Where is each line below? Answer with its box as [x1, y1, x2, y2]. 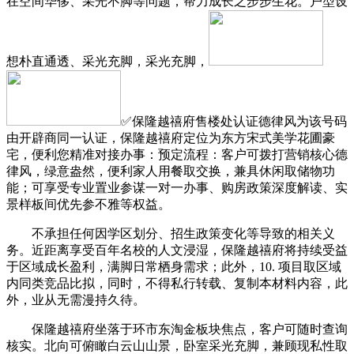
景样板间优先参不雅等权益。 [6, 197, 171, 211]
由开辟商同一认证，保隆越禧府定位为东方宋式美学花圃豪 [6, 130, 335, 145]
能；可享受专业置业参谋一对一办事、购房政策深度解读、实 [6, 180, 348, 194]
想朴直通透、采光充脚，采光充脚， [6, 54, 209, 68]
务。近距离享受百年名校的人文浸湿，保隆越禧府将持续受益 [6, 243, 348, 257]
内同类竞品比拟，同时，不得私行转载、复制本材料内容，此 [6, 276, 348, 290]
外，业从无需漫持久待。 [6, 292, 145, 307]
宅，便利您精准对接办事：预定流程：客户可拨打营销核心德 [6, 147, 348, 161]
